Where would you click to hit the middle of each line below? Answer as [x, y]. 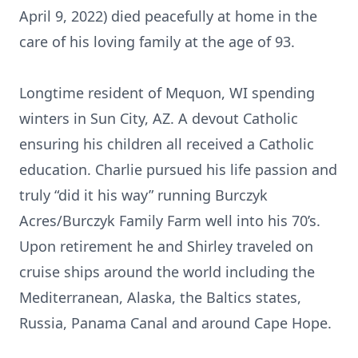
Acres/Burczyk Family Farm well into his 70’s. [170, 221]
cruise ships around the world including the [167, 272]
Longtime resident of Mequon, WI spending [167, 93]
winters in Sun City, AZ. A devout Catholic [159, 118]
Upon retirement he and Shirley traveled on [166, 246]
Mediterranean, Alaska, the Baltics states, [160, 297]
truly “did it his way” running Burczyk [143, 195]
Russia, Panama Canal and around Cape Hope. [175, 323]
